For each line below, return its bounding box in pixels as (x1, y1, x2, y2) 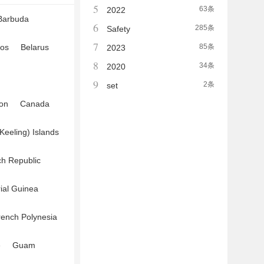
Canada (20, 99, 49, 108)
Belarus (21, 42, 49, 52)
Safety (107, 24, 130, 34)
